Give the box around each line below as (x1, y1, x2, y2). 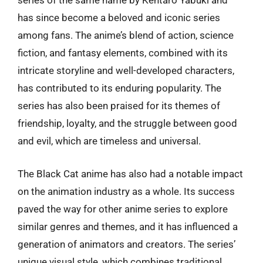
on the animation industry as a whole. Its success (18, 185, 235, 197)
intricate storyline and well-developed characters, (18, 65, 234, 76)
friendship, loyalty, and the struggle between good (18, 117, 237, 129)
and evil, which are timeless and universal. (18, 135, 201, 147)
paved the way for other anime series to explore (18, 203, 228, 215)
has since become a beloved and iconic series (18, 12, 220, 23)
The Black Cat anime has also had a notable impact (18, 167, 243, 180)
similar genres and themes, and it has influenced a (18, 220, 238, 232)
